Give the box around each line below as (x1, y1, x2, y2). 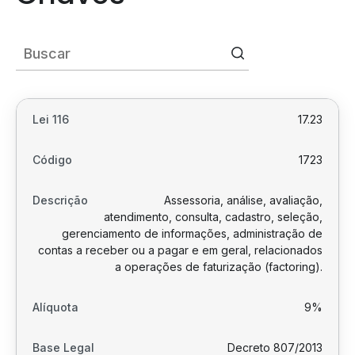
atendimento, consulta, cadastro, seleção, (104, 210, 323, 223)
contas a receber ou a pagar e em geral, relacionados (38, 243, 323, 257)
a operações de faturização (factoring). (115, 260, 323, 273)
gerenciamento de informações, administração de (62, 227, 323, 240)
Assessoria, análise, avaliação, (164, 193, 323, 207)
